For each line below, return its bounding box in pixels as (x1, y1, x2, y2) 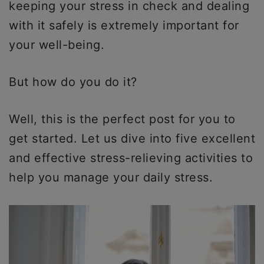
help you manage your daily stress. (9, 170, 217, 184)
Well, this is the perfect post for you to (9, 112, 236, 126)
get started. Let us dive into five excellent (9, 131, 255, 146)
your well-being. (9, 38, 104, 52)
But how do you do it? (9, 75, 141, 89)
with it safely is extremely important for (9, 18, 239, 32)
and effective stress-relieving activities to (9, 151, 253, 165)
